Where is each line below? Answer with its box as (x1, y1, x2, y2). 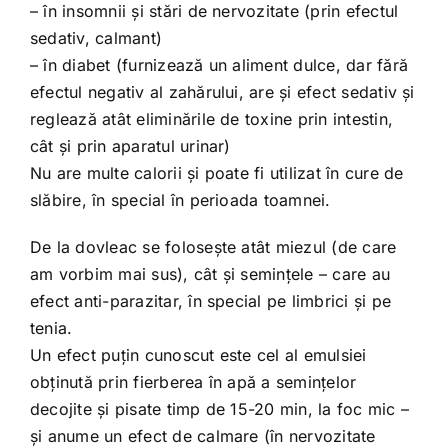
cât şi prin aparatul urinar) (29, 136, 231, 156)
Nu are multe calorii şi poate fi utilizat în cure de (29, 163, 404, 183)
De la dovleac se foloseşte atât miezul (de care (29, 237, 397, 257)
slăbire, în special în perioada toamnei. (29, 190, 331, 210)
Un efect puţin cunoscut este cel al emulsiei (29, 345, 367, 365)
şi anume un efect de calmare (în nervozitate (29, 426, 376, 446)
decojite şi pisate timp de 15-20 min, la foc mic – (29, 399, 409, 419)
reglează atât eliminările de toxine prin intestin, (29, 109, 393, 129)
